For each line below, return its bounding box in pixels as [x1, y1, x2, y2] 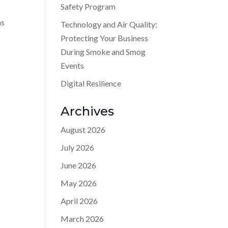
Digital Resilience [61, 78, 122, 88]
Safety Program [61, 1, 116, 11]
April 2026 [61, 195, 98, 206]
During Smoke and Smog [61, 46, 146, 56]
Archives [61, 103, 115, 119]
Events [61, 60, 84, 70]
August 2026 [61, 124, 106, 134]
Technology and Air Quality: [61, 19, 158, 29]
